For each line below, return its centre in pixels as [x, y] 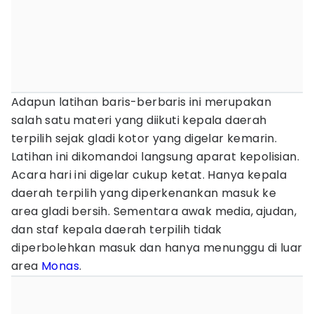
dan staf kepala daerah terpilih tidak [117, 230]
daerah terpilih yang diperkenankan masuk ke [144, 193]
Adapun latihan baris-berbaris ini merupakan [142, 102]
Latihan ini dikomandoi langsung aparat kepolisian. [155, 157]
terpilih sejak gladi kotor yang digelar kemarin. [144, 138]
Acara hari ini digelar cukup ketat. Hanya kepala [149, 175]
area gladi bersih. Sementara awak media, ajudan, [154, 211]
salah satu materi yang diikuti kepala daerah [139, 120]
